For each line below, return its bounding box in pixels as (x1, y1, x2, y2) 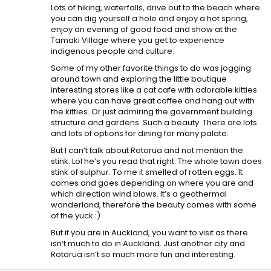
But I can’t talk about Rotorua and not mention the (51, 145, 243, 156)
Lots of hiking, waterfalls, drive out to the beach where (51, 2, 260, 13)
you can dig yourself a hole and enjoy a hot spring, (51, 13, 248, 24)
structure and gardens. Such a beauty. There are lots (51, 117, 257, 128)
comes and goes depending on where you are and (51, 177, 253, 189)
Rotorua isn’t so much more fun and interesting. (51, 249, 235, 260)
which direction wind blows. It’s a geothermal (51, 188, 227, 200)
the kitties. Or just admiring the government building (51, 106, 252, 117)
